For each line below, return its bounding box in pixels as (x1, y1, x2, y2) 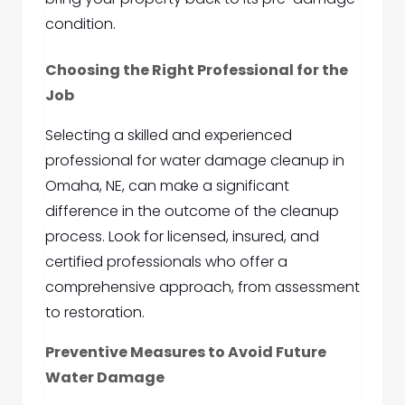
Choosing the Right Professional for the (45, 60, 348, 81)
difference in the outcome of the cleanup (45, 201, 339, 222)
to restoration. (45, 302, 145, 324)
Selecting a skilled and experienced (45, 125, 292, 146)
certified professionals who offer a (45, 251, 287, 273)
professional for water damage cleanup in (45, 150, 344, 172)
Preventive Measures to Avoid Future (45, 342, 326, 363)
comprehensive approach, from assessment (45, 277, 360, 298)
